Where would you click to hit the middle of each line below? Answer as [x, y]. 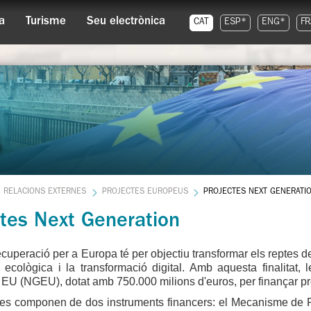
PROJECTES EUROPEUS [145, 192]
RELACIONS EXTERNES [45, 192]
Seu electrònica [126, 22]
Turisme [46, 22]
